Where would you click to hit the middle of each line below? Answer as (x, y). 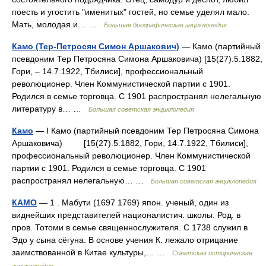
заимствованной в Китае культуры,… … (92, 252)
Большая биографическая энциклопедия (165, 25)
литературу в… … (50, 109)
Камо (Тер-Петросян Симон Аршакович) (96, 46)
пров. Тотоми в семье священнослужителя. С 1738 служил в (130, 227)
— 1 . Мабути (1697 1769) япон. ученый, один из (133, 202)
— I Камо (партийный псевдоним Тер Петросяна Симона (146, 131)
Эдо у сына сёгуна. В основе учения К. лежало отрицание (125, 240)
